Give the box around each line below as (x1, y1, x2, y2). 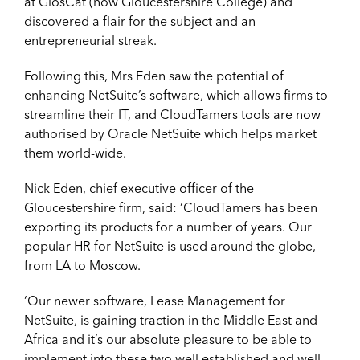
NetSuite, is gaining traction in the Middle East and (24, 311, 317, 328)
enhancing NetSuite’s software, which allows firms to (24, 86, 328, 103)
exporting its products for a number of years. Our (24, 218, 312, 235)
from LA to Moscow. (24, 256, 141, 273)
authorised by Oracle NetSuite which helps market (24, 125, 317, 141)
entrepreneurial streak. (24, 31, 157, 48)
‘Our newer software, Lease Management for (24, 292, 285, 309)
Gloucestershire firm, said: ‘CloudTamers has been (24, 198, 317, 215)
